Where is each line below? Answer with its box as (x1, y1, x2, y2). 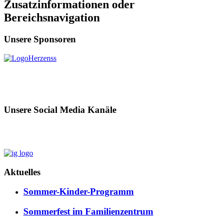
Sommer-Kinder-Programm (23, 186, 134, 197)
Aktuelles (4, 166, 40, 177)
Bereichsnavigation (4, 11, 100, 24)
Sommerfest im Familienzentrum (23, 206, 153, 217)
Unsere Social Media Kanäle (4, 105, 116, 115)
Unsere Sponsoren (4, 34, 76, 44)
